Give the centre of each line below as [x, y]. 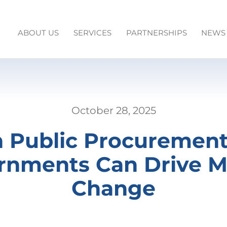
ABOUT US [39, 33]
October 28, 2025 [113, 111]
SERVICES [92, 33]
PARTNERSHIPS [156, 33]
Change [113, 188]
